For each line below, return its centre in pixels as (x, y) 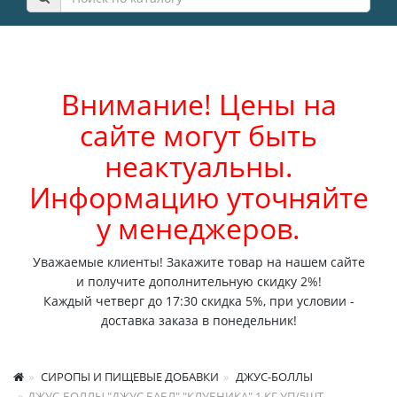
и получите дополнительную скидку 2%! (198, 281)
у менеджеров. (198, 228)
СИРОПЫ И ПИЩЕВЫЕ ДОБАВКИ (128, 377)
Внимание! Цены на (198, 104)
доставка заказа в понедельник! (198, 320)
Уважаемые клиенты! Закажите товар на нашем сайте (198, 262)
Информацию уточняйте (198, 197)
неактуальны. (198, 166)
